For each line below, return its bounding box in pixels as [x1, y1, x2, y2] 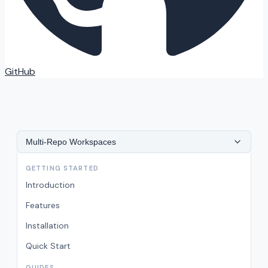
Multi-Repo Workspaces [26, 137, 116, 147]
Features [26, 200, 60, 211]
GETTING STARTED [26, 164, 99, 172]
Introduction [26, 179, 75, 190]
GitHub [5, 65, 35, 78]
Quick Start [26, 240, 71, 251]
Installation [26, 220, 69, 231]
